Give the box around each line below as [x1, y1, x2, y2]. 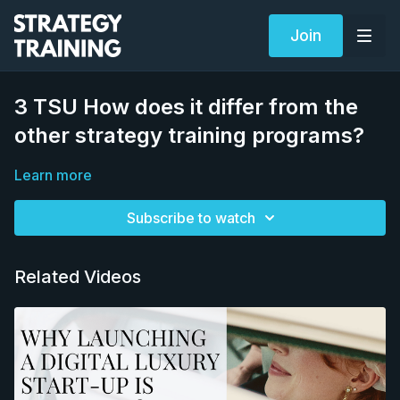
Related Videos [14, 266, 141, 287]
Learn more [14, 166, 92, 184]
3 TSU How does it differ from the [14, 94, 358, 120]
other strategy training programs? [14, 122, 364, 148]
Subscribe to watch [127, 209, 255, 227]
